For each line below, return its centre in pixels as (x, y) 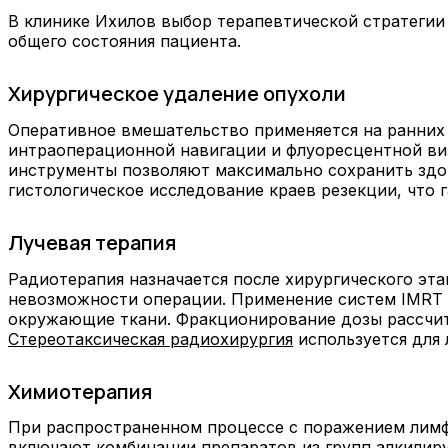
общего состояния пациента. (124, 41)
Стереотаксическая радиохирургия (150, 338)
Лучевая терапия (92, 242)
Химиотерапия (80, 391)
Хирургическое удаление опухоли (177, 94)
